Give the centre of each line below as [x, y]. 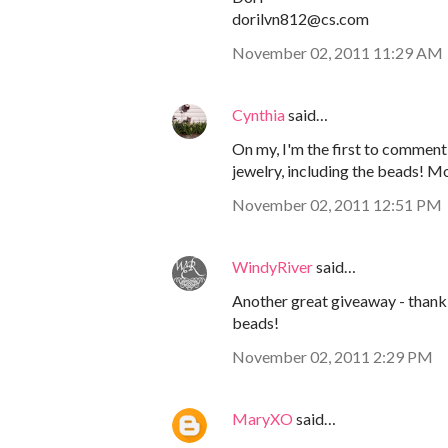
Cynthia [258, 115]
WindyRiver [272, 267]
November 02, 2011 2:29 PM [332, 357]
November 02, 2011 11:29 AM [337, 53]
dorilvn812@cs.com [300, 19]
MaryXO [262, 419]
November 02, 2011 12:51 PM [337, 205]
